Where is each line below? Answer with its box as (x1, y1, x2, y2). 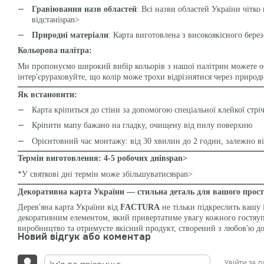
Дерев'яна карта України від (18, 202, 120, 212)
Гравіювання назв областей (32, 4, 137, 14)
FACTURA (120, 202, 160, 212)
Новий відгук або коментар (18, 230, 151, 243)
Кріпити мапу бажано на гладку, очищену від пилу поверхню (32, 121, 252, 130)
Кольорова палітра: (18, 46, 92, 55)
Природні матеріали (32, 31, 108, 40)
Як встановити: (18, 90, 77, 99)
